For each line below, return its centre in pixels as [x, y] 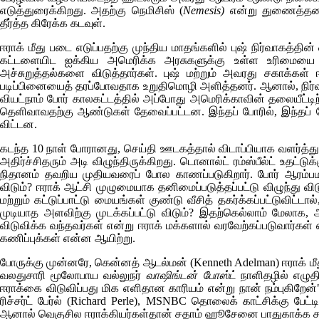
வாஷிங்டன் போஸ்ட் [191, 275]
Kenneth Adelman [235, 262]
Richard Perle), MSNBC [129, 301]
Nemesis [202, 10]
